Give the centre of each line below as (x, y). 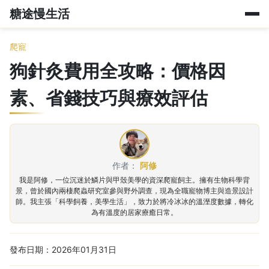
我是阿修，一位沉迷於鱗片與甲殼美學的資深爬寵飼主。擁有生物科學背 (134, 180)
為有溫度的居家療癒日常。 (134, 212)
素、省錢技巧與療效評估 (109, 98)
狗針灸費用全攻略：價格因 (118, 71)
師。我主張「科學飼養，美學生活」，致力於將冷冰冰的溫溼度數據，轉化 (134, 201)
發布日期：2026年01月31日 (63, 249)
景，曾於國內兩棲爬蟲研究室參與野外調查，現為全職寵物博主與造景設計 (134, 191)
